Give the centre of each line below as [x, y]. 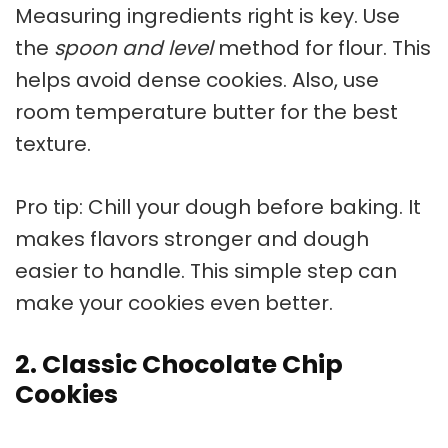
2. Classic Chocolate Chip [179, 365]
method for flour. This [322, 48]
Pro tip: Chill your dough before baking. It [218, 207]
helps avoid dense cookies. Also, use [197, 80]
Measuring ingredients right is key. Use [207, 16]
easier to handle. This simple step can [206, 271]
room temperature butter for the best [206, 112]
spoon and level [133, 48]
